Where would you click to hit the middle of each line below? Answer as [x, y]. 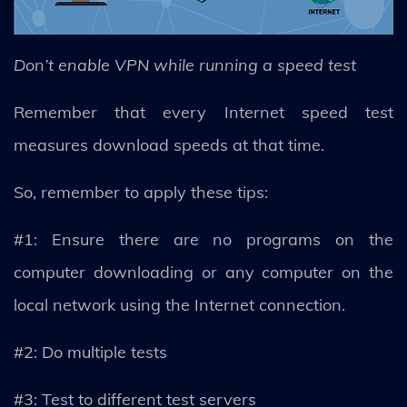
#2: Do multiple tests [90, 352]
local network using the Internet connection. [182, 304]
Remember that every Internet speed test [203, 112]
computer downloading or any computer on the [203, 272]
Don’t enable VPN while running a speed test [185, 65]
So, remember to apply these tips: [141, 192]
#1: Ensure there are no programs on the [203, 239]
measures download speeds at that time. [171, 144]
